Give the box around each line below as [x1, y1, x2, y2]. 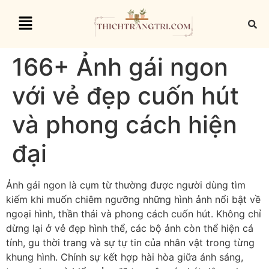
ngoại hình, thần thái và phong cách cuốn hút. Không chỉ [6, 208, 261, 220]
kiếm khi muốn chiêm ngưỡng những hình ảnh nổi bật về [6, 193, 261, 205]
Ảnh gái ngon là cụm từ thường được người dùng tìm [6, 179, 246, 191]
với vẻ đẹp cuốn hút [12, 81, 239, 110]
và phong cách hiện [12, 110, 237, 139]
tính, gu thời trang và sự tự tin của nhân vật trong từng [6, 237, 255, 249]
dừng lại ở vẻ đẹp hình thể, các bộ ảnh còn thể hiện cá [6, 222, 253, 234]
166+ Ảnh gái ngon [12, 52, 228, 82]
